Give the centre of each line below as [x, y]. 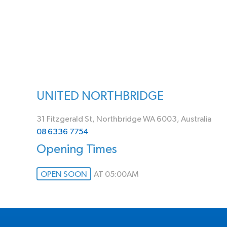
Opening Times [77, 149]
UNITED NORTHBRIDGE [100, 96]
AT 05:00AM [116, 174]
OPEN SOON [64, 174]
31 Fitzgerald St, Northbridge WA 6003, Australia [124, 119]
